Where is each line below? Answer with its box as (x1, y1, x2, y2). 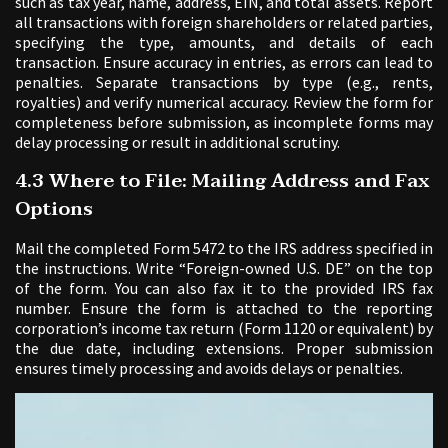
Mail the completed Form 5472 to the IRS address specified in (15, 238, 433, 259)
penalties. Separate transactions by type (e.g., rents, (15, 72, 433, 93)
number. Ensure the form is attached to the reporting (15, 298, 433, 319)
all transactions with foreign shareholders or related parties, (15, 12, 433, 33)
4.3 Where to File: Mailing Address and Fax (15, 165, 429, 198)
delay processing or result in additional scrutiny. (15, 132, 340, 153)
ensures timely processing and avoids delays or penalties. (15, 358, 403, 379)
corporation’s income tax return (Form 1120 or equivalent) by (15, 318, 433, 339)
